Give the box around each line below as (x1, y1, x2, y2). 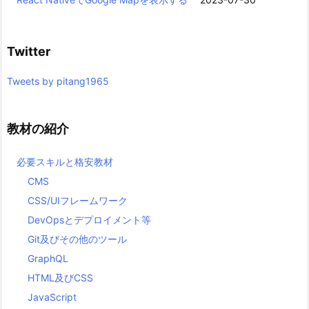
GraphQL (28, 252, 68, 265)
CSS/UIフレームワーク (28, 195, 128, 207)
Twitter (7, 44, 50, 59)
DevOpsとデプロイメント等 (28, 214, 151, 226)
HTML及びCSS (28, 272, 93, 284)
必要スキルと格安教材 (17, 156, 113, 168)
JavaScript (28, 291, 77, 303)
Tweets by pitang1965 (7, 75, 109, 88)
